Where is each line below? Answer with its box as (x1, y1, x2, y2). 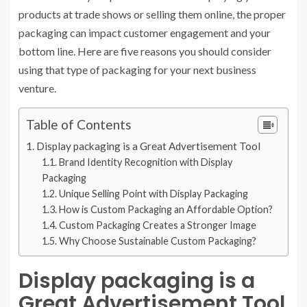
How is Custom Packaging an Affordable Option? (58, 203, 273, 215)
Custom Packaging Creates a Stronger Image (58, 219, 256, 231)
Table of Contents (26, 116, 132, 132)
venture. (19, 81, 56, 95)
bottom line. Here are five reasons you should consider (19, 44, 271, 58)
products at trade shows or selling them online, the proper (19, 7, 286, 21)
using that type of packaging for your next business (19, 62, 256, 76)
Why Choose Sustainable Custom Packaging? (58, 234, 256, 247)
